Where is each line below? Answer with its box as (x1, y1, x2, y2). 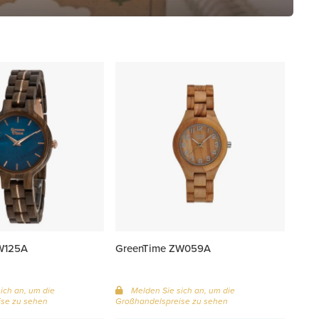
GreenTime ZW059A (115, 240, 211, 256)
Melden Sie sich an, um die (129, 283, 236, 297)
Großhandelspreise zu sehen (115, 294, 229, 308)
